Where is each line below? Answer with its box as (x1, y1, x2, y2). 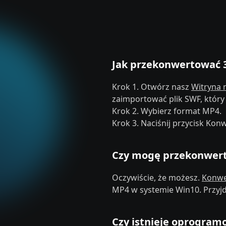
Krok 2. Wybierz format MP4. (112, 105, 221, 117)
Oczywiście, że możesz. (112, 172, 202, 183)
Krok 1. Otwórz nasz (112, 81, 191, 92)
